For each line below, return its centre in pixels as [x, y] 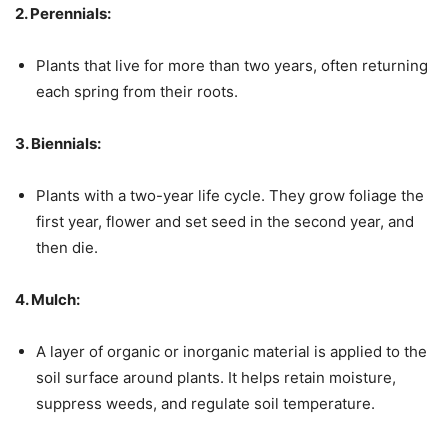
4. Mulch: [47, 299]
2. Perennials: [63, 13]
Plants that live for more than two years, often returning [232, 65]
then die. [67, 247]
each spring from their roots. [137, 91]
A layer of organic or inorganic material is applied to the [231, 351]
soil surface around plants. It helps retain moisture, [216, 377]
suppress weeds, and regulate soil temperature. [205, 403]
